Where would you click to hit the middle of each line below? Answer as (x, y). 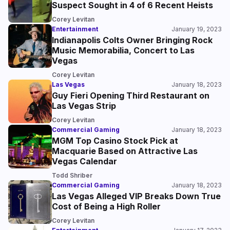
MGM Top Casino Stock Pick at (115, 141)
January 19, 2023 (197, 29)
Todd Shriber (72, 175)
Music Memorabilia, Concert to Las (123, 50)
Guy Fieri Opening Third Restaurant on (131, 95)
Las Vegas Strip (84, 106)
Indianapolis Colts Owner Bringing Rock (132, 40)
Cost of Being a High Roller (106, 206)
